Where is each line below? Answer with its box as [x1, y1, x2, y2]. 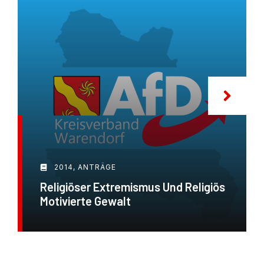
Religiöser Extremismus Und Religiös [40, 179, 225, 194]
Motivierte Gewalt [40, 193, 131, 208]
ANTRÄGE [77, 162, 116, 171]
